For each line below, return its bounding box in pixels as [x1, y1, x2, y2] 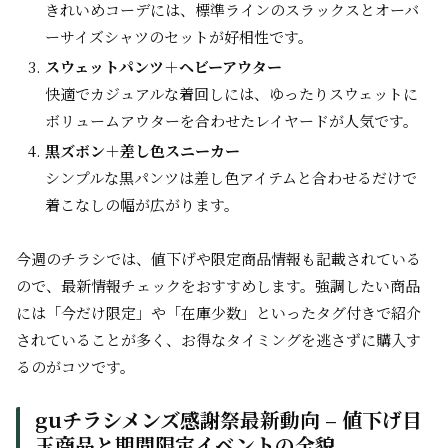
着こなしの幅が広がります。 [45, 194, 239, 215]
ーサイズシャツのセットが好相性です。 [45, 26, 313, 47]
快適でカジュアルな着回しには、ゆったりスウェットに [45, 83, 418, 104]
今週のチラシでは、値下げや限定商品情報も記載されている [16, 248, 421, 269]
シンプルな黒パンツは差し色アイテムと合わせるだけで [45, 167, 417, 188]
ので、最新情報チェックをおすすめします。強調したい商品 [16, 275, 420, 296]
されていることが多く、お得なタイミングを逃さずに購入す [16, 329, 421, 350]
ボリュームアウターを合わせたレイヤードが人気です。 [45, 110, 418, 131]
